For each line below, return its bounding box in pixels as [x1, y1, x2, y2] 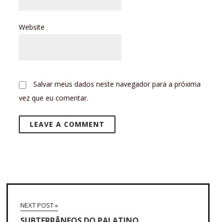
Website [19, 22, 45, 32]
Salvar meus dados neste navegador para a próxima [33, 79, 201, 89]
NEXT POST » [20, 201, 58, 210]
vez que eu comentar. [19, 93, 89, 103]
